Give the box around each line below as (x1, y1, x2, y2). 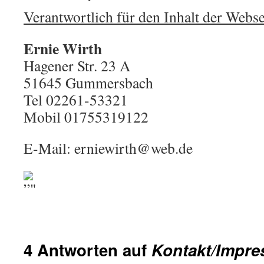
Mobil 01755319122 (24, 107, 148, 127)
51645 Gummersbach (24, 72, 153, 93)
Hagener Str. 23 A (24, 55, 130, 75)
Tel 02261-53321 (24, 90, 128, 110)
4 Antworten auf (24, 238, 151, 261)
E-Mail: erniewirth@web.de (24, 138, 193, 158)
